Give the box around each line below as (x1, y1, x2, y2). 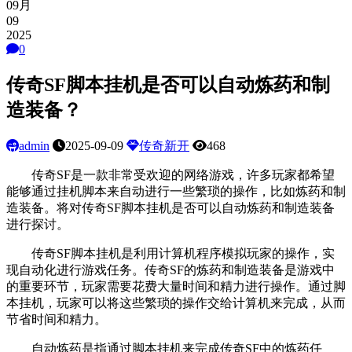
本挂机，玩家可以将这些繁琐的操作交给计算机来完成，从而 (6, 296, 346, 310)
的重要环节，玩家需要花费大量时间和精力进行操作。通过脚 (6, 280, 346, 294)
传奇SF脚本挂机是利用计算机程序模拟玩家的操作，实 (6, 247, 335, 261)
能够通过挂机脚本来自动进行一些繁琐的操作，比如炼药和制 (6, 185, 346, 199)
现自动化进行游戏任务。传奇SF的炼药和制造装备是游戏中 (6, 263, 335, 277)
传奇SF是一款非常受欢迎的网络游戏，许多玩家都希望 (6, 168, 335, 182)
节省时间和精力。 (6, 313, 107, 327)
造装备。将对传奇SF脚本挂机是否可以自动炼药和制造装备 (6, 201, 335, 215)
